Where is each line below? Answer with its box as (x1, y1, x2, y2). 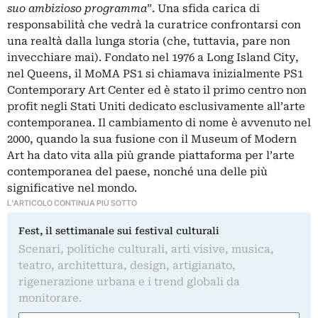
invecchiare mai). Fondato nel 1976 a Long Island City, (7, 50, 299, 64)
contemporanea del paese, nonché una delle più (7, 165, 268, 178)
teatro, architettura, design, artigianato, (18, 258, 236, 272)
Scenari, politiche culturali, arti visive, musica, (18, 242, 274, 256)
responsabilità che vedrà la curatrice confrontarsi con (7, 18, 301, 31)
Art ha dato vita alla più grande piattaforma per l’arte (7, 148, 295, 162)
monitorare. (18, 291, 82, 305)
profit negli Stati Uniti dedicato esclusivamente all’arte (7, 99, 305, 113)
